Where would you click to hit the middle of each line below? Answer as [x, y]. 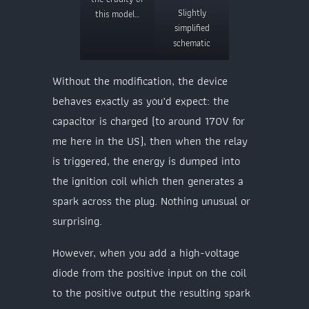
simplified [192, 28]
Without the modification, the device [140, 81]
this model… [117, 14]
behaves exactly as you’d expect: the [141, 101]
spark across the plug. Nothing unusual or [151, 201]
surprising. [77, 221]
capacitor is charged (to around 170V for [149, 121]
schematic [192, 43]
